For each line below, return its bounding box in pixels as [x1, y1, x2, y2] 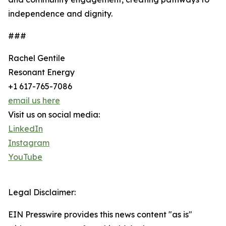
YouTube [8, 152, 42, 162]
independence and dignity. [8, 9, 112, 19]
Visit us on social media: [8, 109, 100, 120]
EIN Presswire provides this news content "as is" [8, 209, 192, 220]
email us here [8, 95, 60, 106]
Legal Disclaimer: [8, 187, 76, 198]
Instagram [8, 138, 49, 148]
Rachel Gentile [8, 53, 65, 64]
